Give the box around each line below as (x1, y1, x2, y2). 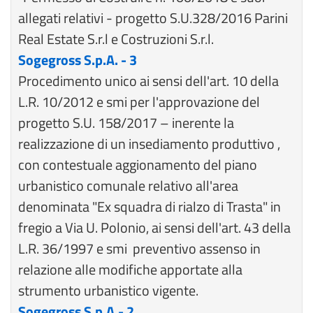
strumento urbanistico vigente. (18, 279, 198, 301)
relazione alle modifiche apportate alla (18, 259, 242, 280)
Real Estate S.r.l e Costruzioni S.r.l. (18, 28, 214, 50)
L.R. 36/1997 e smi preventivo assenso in (18, 238, 261, 259)
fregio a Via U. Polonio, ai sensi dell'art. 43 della (18, 217, 291, 238)
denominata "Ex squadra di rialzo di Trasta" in (18, 196, 281, 217)
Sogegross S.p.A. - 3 (18, 49, 137, 71)
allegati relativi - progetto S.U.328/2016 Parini (18, 7, 288, 29)
